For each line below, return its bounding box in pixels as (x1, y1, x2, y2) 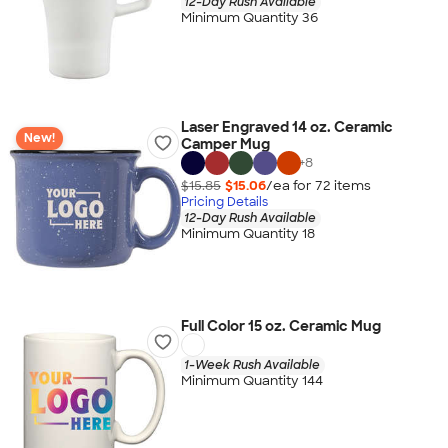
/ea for (265, 176, 315, 194)
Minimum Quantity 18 (180, 225, 315, 243)
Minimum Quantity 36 (180, 9, 318, 27)
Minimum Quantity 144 (180, 372, 323, 390)
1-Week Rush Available (183, 356, 320, 373)
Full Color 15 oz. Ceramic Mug (180, 317, 381, 335)
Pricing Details (180, 193, 268, 210)
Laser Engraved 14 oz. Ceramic (180, 118, 393, 136)
